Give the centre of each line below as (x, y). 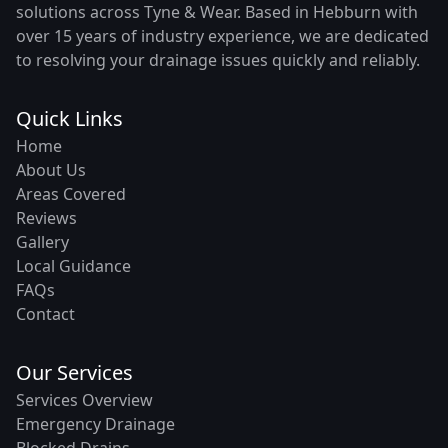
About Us (51, 169)
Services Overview (84, 399)
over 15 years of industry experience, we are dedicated (222, 35)
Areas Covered (71, 193)
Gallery (42, 241)
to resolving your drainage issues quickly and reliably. (218, 59)
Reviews (46, 217)
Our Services (74, 372)
